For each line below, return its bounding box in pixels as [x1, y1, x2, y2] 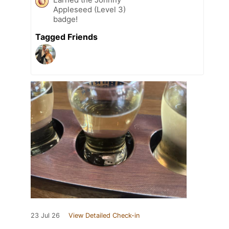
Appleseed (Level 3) [53, 4, 126, 14]
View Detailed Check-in [68, 211, 140, 219]
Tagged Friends [35, 31, 98, 42]
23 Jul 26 [31, 211, 60, 219]
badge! [53, 14, 78, 24]
